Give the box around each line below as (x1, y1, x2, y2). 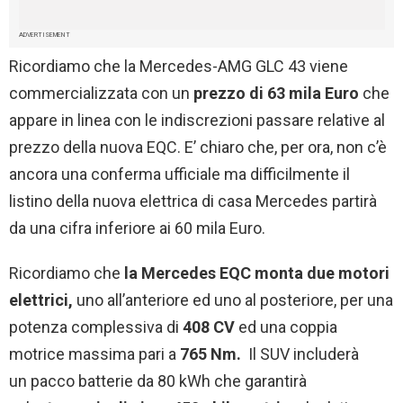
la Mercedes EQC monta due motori (124, 264, 390, 283)
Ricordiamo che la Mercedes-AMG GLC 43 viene (9, 57, 348, 76)
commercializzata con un (9, 84, 193, 103)
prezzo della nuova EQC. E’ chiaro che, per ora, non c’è (9, 138, 387, 157)
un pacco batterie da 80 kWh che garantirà (9, 372, 307, 391)
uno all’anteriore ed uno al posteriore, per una (73, 291, 393, 310)
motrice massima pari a (9, 345, 180, 364)
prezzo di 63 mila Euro (193, 84, 359, 103)
